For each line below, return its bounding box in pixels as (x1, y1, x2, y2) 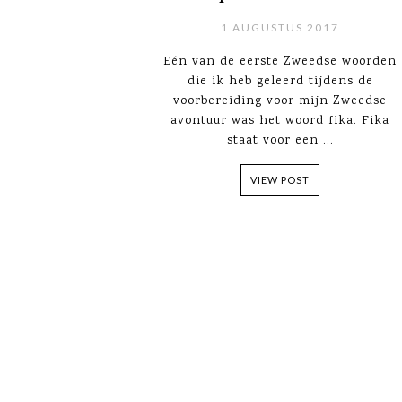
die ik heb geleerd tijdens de (187, 73, 373, 91)
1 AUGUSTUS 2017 (221, 21, 339, 34)
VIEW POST (250, 174, 310, 186)
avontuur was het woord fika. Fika (170, 112, 389, 130)
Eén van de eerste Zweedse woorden (163, 53, 397, 71)
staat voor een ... (226, 132, 334, 150)
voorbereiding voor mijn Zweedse (173, 92, 387, 110)
